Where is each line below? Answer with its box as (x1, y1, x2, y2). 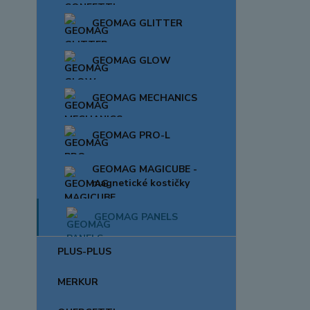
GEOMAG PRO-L (92, 129, 170, 142)
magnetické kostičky (92, 176, 190, 190)
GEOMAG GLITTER (92, 17, 183, 30)
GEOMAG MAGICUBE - (92, 163, 197, 176)
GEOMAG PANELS (94, 210, 178, 224)
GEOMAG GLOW (92, 54, 171, 67)
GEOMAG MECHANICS (92, 91, 197, 104)
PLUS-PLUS (57, 245, 111, 258)
